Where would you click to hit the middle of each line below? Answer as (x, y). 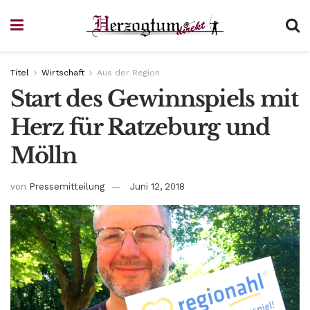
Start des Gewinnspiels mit (154, 99)
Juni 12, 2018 (157, 186)
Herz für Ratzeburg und (140, 127)
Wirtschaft (63, 73)
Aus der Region (128, 73)
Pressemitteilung (67, 186)
